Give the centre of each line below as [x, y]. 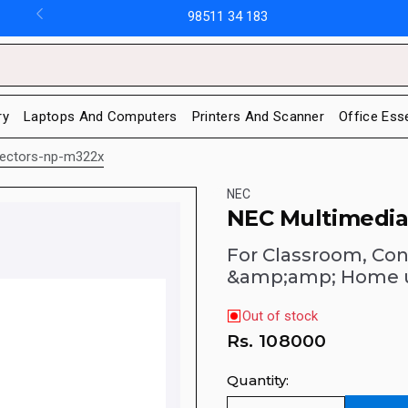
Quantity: [257, 380]
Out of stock [280, 316]
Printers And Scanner [258, 116]
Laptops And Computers [100, 116]
